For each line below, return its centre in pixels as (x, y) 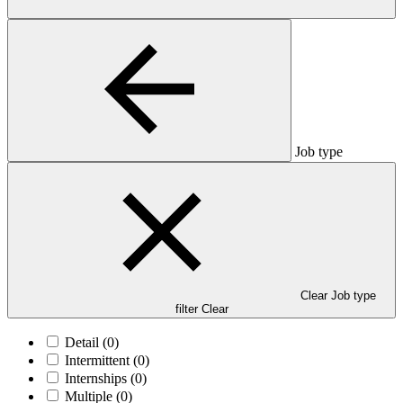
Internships (98, 378)
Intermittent (99, 360)
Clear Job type (338, 295)
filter (186, 309)
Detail (84, 342)
